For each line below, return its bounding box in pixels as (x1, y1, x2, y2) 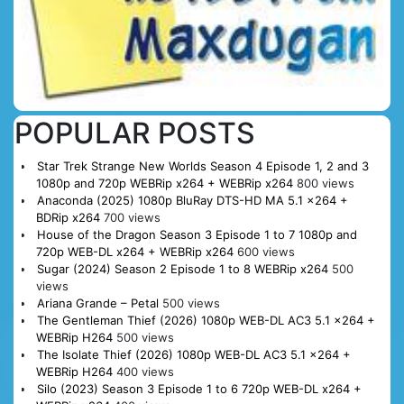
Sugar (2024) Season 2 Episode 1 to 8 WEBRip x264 (36, 262, 328, 277)
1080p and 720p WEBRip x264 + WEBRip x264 (35, 176, 293, 191)
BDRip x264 (35, 210, 100, 225)
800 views (296, 176, 354, 191)
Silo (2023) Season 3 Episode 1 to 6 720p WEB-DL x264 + (36, 381, 362, 397)
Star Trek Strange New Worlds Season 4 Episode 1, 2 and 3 (36, 159, 369, 174)
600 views (236, 244, 295, 260)
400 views (115, 364, 174, 380)
